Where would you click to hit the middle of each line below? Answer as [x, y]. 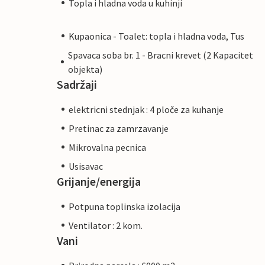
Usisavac [86, 166]
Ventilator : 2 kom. [106, 225]
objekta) [85, 69]
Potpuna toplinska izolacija [125, 206]
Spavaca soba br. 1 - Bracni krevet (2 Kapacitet [160, 55]
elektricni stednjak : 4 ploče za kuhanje [146, 109]
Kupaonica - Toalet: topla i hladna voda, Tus [156, 36]
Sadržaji [77, 84]
